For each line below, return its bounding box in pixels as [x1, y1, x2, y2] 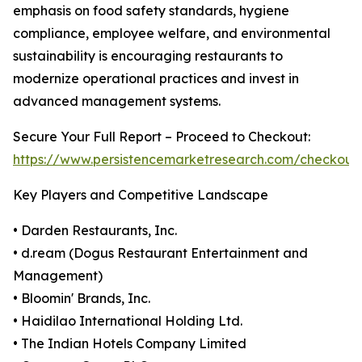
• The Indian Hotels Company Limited [13, 335, 246, 352]
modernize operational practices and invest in [13, 70, 299, 87]
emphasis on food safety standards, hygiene [13, 2, 289, 19]
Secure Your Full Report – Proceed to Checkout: [13, 128, 310, 145]
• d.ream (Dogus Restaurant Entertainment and [13, 245, 308, 262]
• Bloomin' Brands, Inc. [13, 290, 150, 307]
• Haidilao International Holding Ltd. [13, 313, 242, 330]
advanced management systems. [13, 93, 221, 110]
